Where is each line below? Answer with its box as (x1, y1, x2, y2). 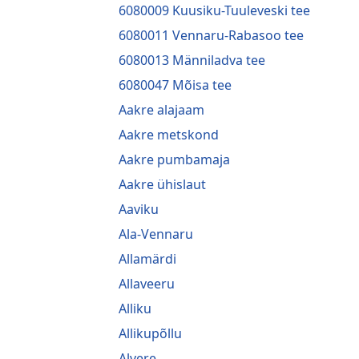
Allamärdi (119, 249, 176, 268)
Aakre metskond (119, 125, 219, 143)
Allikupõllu (119, 324, 182, 342)
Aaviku (119, 200, 159, 218)
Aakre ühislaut (119, 175, 206, 193)
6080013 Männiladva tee (119, 50, 265, 69)
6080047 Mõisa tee (119, 75, 232, 94)
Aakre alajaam (119, 100, 204, 119)
